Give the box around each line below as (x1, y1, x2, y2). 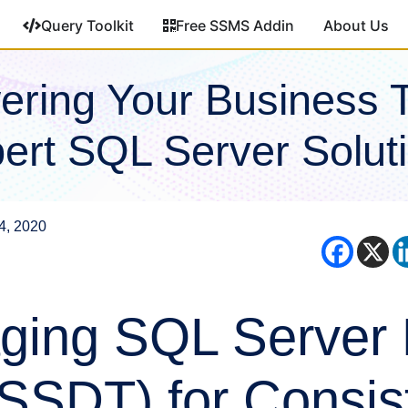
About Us (323, 16, 390, 35)
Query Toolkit (41, 16, 135, 35)
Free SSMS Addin (176, 16, 295, 35)
